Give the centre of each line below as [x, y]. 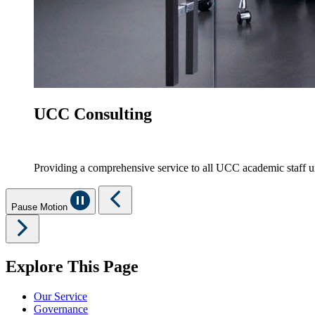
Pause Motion [41, 207]
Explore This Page [72, 267]
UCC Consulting [93, 114]
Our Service [60, 297]
